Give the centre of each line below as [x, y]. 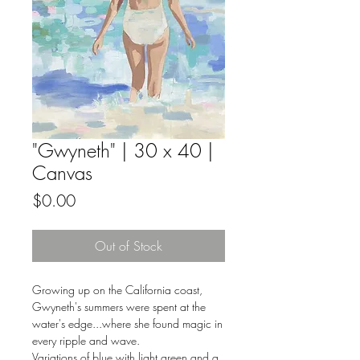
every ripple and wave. [86, 341]
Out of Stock [129, 246]
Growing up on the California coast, [117, 290]
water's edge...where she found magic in [127, 324]
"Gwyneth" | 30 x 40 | [123, 151]
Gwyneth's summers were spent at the [119, 307]
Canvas [62, 173]
